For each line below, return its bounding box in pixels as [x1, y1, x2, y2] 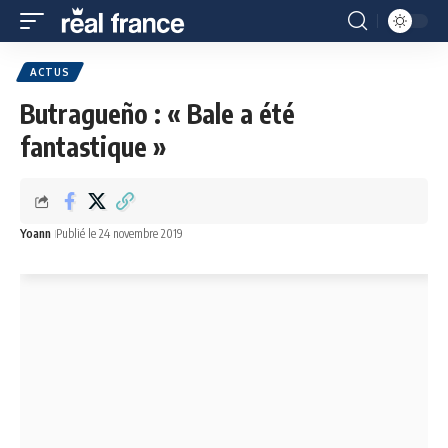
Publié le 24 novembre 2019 [56, 226, 183, 241]
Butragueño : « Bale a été [20, 97, 295, 130]
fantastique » [20, 130, 167, 163]
